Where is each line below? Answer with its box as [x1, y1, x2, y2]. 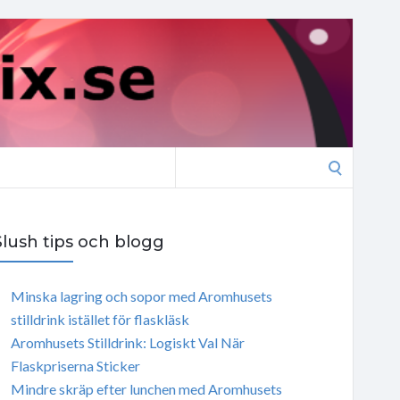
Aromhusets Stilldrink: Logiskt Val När [10, 333, 245, 351]
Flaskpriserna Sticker [10, 356, 140, 374]
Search [174, 149, 215, 166]
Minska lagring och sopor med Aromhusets [10, 287, 272, 304]
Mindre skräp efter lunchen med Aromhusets [10, 379, 282, 397]
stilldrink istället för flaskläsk [10, 310, 189, 328]
